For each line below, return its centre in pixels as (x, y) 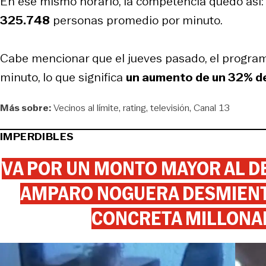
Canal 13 (212, 107)
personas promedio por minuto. (136, 20)
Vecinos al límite (86, 107)
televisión (170, 107)
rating (134, 107)
